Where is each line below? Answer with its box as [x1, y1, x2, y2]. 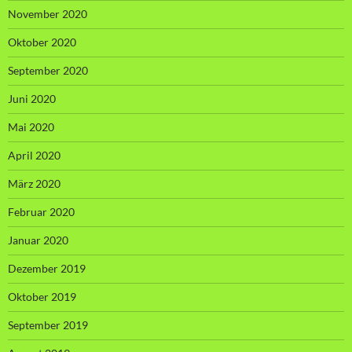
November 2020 [8, 7, 87, 21]
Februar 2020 [8, 205, 75, 219]
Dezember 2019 [8, 262, 86, 276]
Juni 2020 [8, 92, 56, 106]
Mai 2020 [8, 120, 54, 134]
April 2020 [8, 148, 60, 163]
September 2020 [8, 64, 88, 78]
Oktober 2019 [8, 290, 76, 304]
